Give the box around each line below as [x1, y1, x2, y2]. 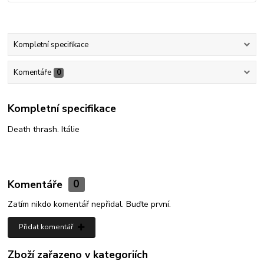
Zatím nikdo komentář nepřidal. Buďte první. [8, 199, 171, 210]
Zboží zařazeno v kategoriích [8, 247, 148, 262]
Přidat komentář [18, 222, 73, 232]
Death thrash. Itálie [8, 123, 80, 135]
